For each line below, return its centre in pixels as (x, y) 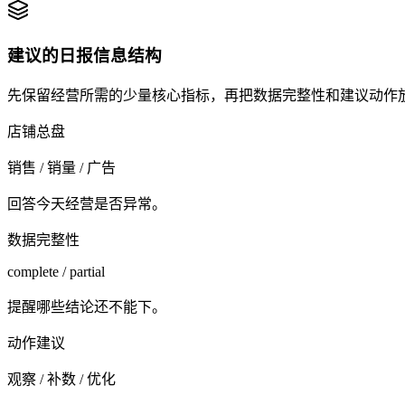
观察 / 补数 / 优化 (61, 379)
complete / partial (56, 271)
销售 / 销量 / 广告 (61, 167)
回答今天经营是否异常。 (87, 203)
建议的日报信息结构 (85, 56)
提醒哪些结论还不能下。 (87, 306)
